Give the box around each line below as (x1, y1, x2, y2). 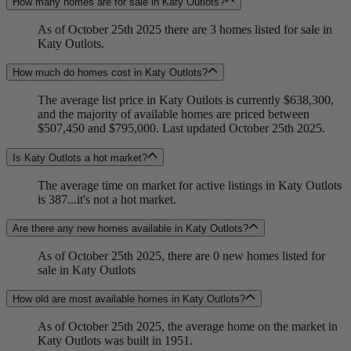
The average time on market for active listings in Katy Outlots (38, 178, 342, 192)
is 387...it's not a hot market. (38, 192, 176, 206)
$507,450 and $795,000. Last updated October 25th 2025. (38, 121, 325, 136)
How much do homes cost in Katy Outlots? (13, 67, 208, 79)
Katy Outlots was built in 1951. (38, 334, 193, 348)
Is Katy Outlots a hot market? (13, 151, 147, 164)
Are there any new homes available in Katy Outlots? (13, 222, 248, 234)
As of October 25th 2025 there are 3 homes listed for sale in (38, 22, 332, 36)
